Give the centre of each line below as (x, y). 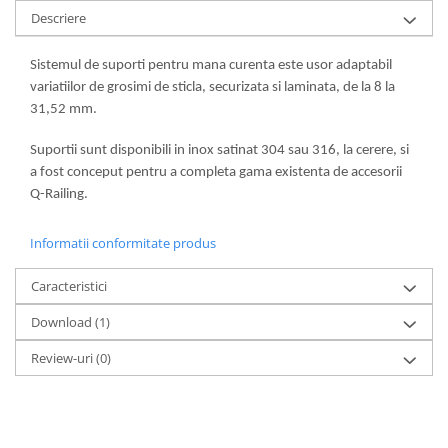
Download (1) (70, 321)
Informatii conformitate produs (123, 242)
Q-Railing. (59, 194)
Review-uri (63, 357)
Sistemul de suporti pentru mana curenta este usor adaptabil (211, 65)
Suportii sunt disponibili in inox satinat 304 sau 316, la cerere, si (219, 150)
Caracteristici (69, 285)
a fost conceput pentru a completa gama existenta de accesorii (216, 172)
